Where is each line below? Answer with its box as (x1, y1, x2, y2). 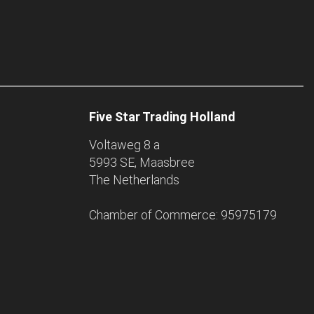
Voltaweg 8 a (89, 137, 160, 153)
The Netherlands (89, 172, 179, 188)
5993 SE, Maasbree (89, 155, 195, 170)
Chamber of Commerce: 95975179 (89, 207, 277, 223)
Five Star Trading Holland (89, 109, 235, 125)
